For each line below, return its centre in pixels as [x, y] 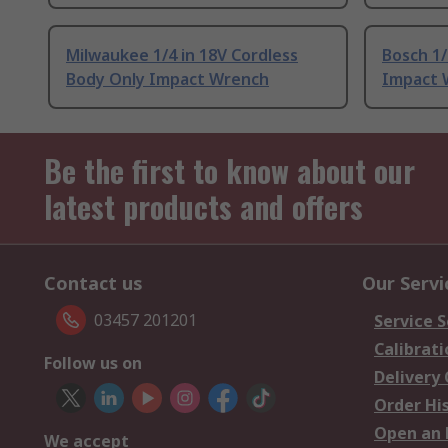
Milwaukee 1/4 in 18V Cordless [182, 55]
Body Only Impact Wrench [167, 79]
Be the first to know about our [229, 171]
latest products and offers [203, 207]
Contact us [93, 283]
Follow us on [93, 363]
